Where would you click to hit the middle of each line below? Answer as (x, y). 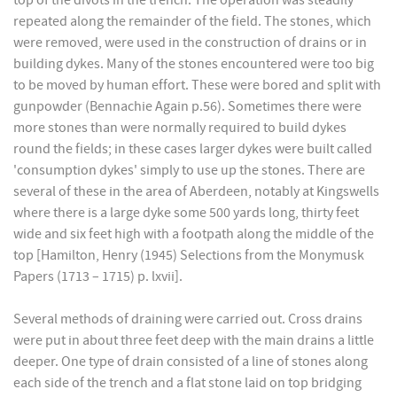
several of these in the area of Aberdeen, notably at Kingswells (196, 192)
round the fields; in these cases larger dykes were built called (193, 149)
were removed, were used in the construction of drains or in (190, 43)
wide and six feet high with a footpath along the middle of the (194, 234)
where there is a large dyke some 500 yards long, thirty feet (186, 213)
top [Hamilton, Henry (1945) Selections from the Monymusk (189, 256)
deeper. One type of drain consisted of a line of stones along (191, 362)
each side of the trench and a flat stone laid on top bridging (187, 383)
